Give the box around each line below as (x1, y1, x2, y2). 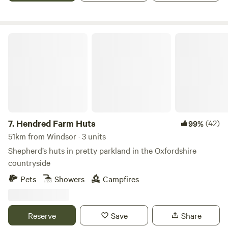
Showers (54, 173, 84, 184)
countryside (8, 157, 50, 168)
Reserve (28, 210, 56, 221)
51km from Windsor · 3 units (8, 130, 106, 141)
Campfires (103, 173, 139, 184)
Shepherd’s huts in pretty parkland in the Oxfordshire (8, 145, 196, 156)
